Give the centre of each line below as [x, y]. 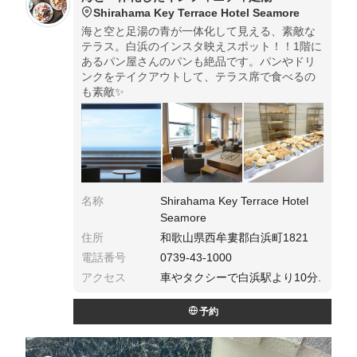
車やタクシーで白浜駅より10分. [241, 278]
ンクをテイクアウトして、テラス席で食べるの [198, 77]
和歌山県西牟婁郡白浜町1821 [235, 238]
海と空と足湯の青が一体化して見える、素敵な [198, 31]
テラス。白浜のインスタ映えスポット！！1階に [202, 47]
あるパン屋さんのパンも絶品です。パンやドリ [198, 62]
